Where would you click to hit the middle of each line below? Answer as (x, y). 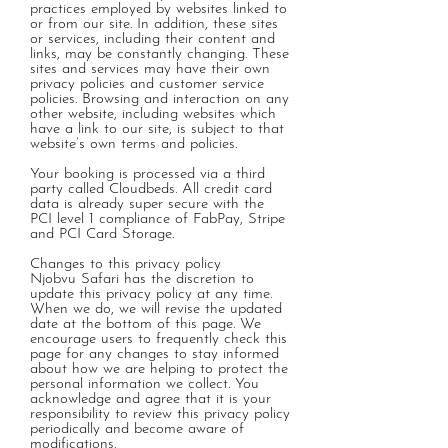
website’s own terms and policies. (133, 144)
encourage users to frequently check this (158, 339)
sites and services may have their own (150, 69)
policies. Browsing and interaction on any (159, 99)
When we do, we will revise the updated (156, 309)
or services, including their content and (152, 39)
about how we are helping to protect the (159, 369)
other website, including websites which (153, 114)
